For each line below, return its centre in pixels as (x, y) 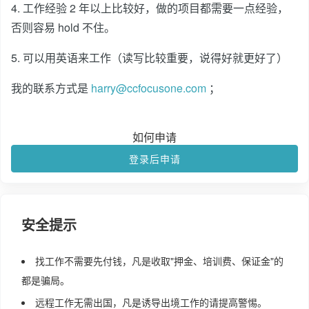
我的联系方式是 (51, 88)
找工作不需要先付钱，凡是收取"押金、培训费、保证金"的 (159, 261)
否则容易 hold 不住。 (64, 27)
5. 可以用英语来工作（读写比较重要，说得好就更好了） (151, 58)
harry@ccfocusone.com (149, 88)
